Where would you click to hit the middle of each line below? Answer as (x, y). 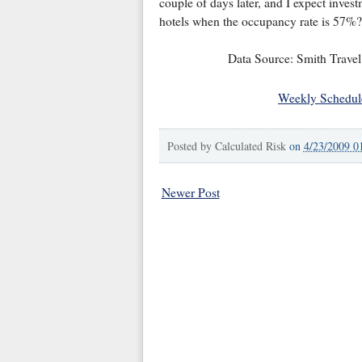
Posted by (191, 145)
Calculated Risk (250, 145)
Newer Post (190, 192)
